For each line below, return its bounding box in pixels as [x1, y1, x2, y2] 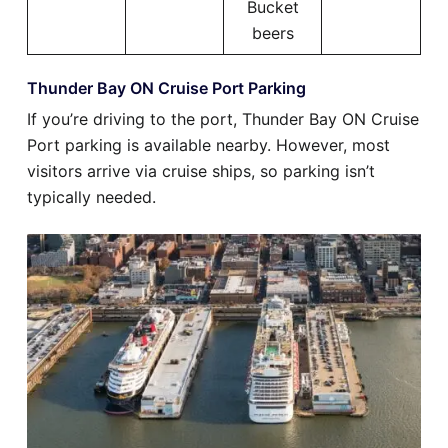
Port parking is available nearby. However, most [27, 135, 390, 156]
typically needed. [27, 187, 156, 208]
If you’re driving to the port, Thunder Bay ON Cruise [27, 109, 419, 130]
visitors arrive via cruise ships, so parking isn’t [27, 161, 375, 182]
